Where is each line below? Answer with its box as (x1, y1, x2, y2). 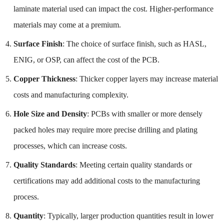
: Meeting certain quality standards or (75, 160, 192, 169)
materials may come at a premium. (13, 20, 121, 29)
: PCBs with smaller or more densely (86, 109, 202, 118)
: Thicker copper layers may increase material (75, 74, 218, 83)
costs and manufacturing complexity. (13, 90, 128, 99)
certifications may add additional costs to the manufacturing (13, 176, 200, 185)
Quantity (13, 211, 43, 220)
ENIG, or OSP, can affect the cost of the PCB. (13, 55, 159, 64)
